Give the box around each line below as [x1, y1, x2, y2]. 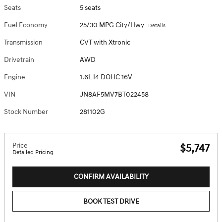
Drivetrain [4, 55, 34, 64]
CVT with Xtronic [80, 38, 131, 47]
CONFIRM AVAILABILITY [73, 172, 149, 181]
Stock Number [4, 107, 48, 116]
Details [148, 22, 166, 29]
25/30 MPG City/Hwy [80, 20, 145, 29]
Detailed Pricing [12, 148, 54, 156]
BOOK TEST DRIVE [83, 197, 139, 206]
